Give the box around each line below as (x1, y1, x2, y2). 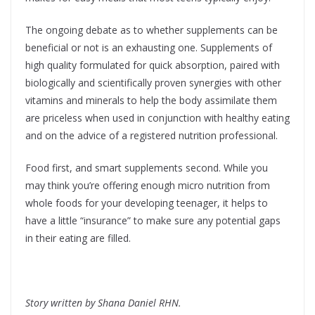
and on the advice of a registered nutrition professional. (25, 129, 278, 143)
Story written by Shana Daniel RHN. (25, 296, 181, 310)
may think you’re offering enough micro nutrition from (25, 179, 270, 193)
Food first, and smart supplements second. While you (25, 161, 268, 175)
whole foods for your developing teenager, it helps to (25, 196, 268, 210)
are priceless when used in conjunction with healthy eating (25, 111, 290, 125)
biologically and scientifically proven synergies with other (25, 76, 281, 90)
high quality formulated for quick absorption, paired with (25, 58, 280, 72)
